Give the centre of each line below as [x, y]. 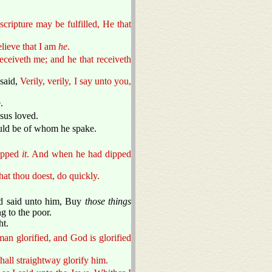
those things [108, 201]
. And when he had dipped [79, 154]
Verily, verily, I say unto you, [76, 81]
